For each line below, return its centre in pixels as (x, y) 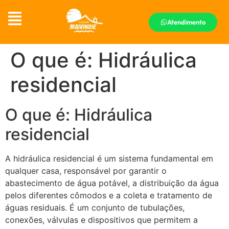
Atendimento (186, 22)
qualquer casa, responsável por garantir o (86, 170)
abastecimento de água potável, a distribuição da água (112, 183)
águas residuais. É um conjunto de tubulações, (95, 207)
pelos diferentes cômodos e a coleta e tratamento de (109, 195)
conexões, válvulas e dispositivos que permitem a (101, 220)
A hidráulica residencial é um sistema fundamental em (109, 158)
